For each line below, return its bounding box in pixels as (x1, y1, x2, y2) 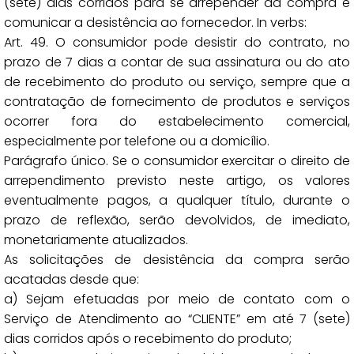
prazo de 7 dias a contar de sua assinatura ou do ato (4, 53, 350, 71)
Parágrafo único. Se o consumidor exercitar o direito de (4, 152, 350, 170)
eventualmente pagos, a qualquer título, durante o (4, 191, 350, 209)
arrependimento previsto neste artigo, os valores (4, 171, 350, 190)
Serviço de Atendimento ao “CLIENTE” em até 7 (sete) (4, 310, 350, 328)
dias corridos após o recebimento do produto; (4, 330, 292, 348)
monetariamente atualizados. (4, 231, 188, 249)
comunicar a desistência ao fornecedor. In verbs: (4, 13, 307, 32)
